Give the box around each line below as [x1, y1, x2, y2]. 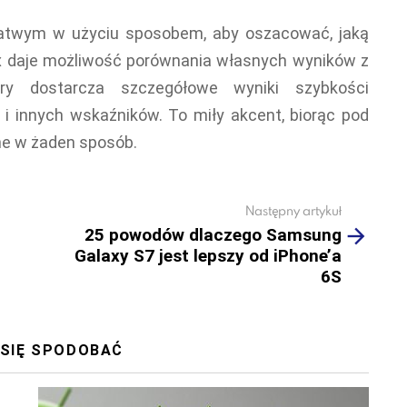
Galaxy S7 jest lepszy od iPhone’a [74, 244, 342, 266]
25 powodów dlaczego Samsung [84, 223, 342, 245]
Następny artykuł [245, 202, 342, 220]
